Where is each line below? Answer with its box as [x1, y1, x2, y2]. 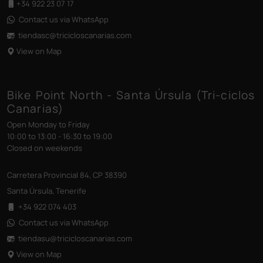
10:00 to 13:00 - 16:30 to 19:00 [7, 131, 112, 142]
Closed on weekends [7, 143, 82, 154]
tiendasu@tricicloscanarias [18, 233, 115, 244]
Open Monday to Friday [7, 119, 90, 130]
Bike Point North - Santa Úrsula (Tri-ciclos [7, 87, 255, 103]
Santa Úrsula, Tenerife [7, 186, 86, 197]
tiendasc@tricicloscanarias [18, 30, 114, 41]
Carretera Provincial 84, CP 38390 [7, 170, 127, 181]
